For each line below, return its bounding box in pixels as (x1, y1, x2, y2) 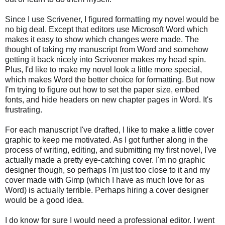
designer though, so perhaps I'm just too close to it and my (5, 166, 210, 175)
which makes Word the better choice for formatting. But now (5, 75, 215, 84)
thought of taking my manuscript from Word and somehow (5, 45, 208, 54)
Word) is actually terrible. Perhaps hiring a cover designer (5, 186, 208, 195)
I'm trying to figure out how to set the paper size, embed (5, 85, 199, 94)
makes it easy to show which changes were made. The (5, 35, 199, 44)
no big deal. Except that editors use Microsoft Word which (5, 25, 208, 34)
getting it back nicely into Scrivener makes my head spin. (5, 55, 206, 64)
